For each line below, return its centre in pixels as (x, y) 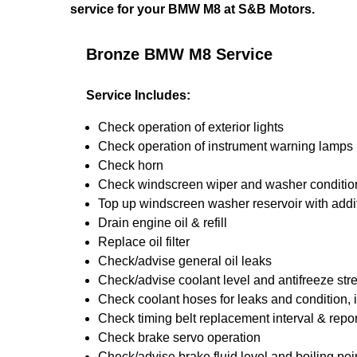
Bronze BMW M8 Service (179, 54)
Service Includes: (138, 95)
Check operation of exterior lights (191, 127)
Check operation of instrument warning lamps (226, 146)
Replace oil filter (144, 242)
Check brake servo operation (179, 337)
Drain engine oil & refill (163, 223)
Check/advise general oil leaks (185, 261)
